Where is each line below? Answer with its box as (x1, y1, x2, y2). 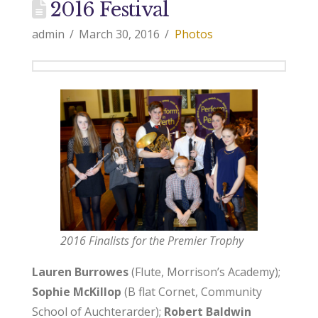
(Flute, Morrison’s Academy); (131, 264, 280, 280)
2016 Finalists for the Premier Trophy (60, 233, 243, 249)
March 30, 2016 (79, 26, 160, 43)
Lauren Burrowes (31, 264, 131, 280)
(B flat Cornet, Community (121, 284, 262, 300)
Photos (174, 26, 213, 43)
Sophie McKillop (31, 284, 121, 300)
